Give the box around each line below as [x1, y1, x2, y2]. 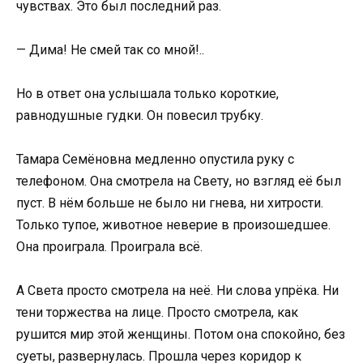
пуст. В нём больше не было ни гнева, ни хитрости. [16, 195, 323, 211]
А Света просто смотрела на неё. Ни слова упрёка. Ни [16, 283, 339, 299]
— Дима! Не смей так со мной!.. [16, 41, 204, 58]
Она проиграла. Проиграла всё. [16, 239, 203, 255]
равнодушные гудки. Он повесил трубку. [16, 107, 263, 123]
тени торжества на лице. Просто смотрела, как [16, 305, 298, 321]
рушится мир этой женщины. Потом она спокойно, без [16, 327, 345, 343]
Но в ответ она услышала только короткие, [16, 85, 279, 101]
